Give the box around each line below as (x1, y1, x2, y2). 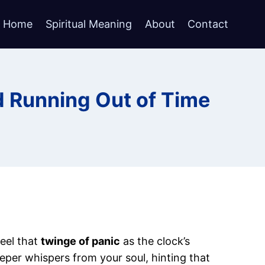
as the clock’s (120, 234, 190, 247)
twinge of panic (41, 234, 120, 247)
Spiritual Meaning (46, 17, 132, 30)
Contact (188, 17, 229, 30)
